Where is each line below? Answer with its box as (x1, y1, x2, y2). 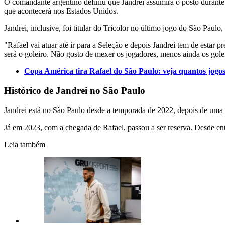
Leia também (4, 140, 45, 149)
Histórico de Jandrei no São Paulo (4, 85, 145, 96)
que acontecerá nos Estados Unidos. (4, 7, 118, 16)
